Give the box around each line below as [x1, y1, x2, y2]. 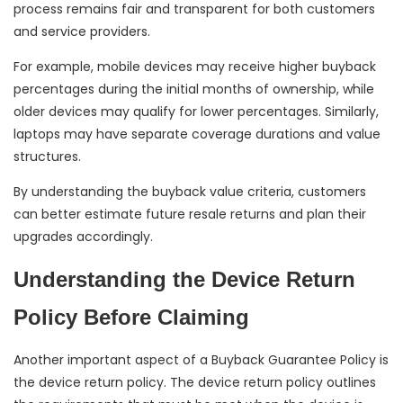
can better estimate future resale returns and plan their [13, 204, 366, 223]
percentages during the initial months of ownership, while [13, 79, 374, 98]
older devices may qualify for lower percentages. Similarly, [13, 102, 379, 121]
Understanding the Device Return [13, 267, 355, 291]
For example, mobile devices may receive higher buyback [13, 57, 376, 76]
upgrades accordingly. [13, 227, 153, 246]
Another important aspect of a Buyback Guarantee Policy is [13, 350, 389, 369]
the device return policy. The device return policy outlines [13, 372, 376, 391]
